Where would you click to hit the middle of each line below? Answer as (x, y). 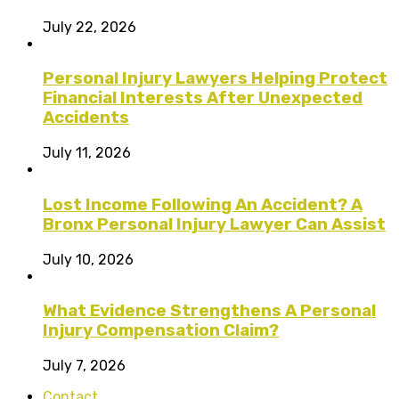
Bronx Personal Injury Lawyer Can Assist (214, 224)
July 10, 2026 (88, 259)
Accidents (86, 118)
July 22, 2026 (90, 27)
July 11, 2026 (87, 153)
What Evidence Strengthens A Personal (209, 311)
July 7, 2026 (84, 365)
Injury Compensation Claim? (161, 331)
